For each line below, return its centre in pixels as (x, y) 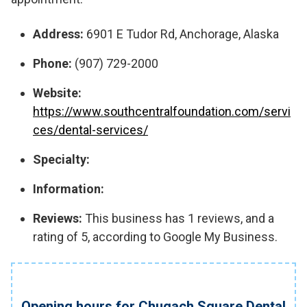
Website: (57, 93)
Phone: (52, 63)
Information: (69, 189)
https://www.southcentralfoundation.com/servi (162, 111)
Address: (58, 34)
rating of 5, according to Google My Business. (155, 237)
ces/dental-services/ (90, 130)
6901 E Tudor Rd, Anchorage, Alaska (181, 34)
